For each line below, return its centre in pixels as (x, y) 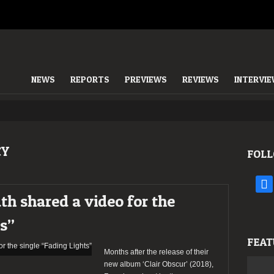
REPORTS (90, 79)
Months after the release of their (156, 252)
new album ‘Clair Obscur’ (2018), (159, 264)
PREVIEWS (146, 79)
